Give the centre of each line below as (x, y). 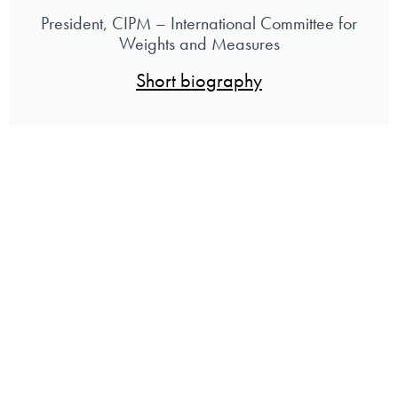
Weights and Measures (199, 43)
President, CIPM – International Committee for (199, 23)
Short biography (199, 80)
